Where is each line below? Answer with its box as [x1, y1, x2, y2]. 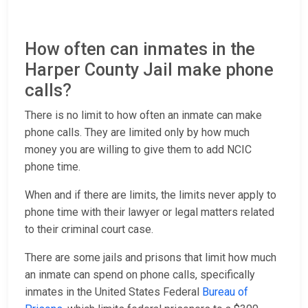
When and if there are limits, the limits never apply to [25, 188, 276, 202]
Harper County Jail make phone [25, 60, 274, 80]
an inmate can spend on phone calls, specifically [25, 268, 255, 282]
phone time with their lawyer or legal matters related [25, 206, 274, 219]
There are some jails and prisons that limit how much [25, 251, 276, 265]
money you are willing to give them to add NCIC [25, 143, 252, 157]
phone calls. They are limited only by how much [25, 126, 250, 140]
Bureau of [202, 285, 248, 299]
